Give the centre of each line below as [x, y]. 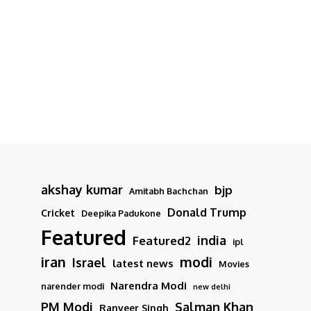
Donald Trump [207, 212]
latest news [143, 263]
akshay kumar [82, 190]
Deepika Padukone [121, 213]
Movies [234, 264]
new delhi [212, 287]
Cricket [58, 213]
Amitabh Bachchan [169, 191]
